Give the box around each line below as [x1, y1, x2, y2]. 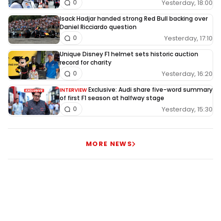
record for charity [60, 58, 111, 67]
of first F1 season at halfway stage [60, 94, 164, 103]
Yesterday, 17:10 [164, 33, 213, 43]
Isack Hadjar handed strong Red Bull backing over [60, 14, 208, 23]
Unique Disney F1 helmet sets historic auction [60, 50, 198, 59]
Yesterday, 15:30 [162, 104, 213, 114]
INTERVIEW [60, 86, 87, 94]
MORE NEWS [86, 139, 132, 149]
